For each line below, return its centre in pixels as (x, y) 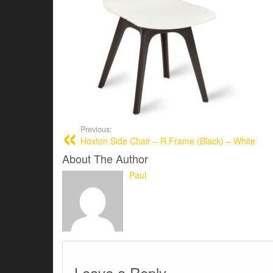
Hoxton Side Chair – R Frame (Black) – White (168, 141)
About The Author (105, 158)
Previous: (96, 129)
